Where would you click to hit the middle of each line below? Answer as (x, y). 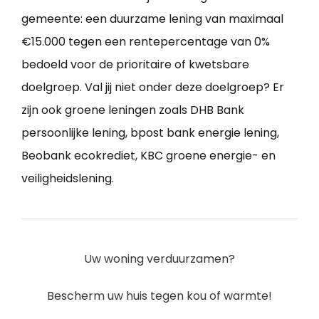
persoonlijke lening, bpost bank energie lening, (150, 133)
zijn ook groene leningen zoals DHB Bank (133, 110)
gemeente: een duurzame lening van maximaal (152, 19)
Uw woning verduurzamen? (159, 259)
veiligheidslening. (68, 179)
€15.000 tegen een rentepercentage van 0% (146, 42)
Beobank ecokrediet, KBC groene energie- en (148, 156)
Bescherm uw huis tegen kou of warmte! (159, 296)
